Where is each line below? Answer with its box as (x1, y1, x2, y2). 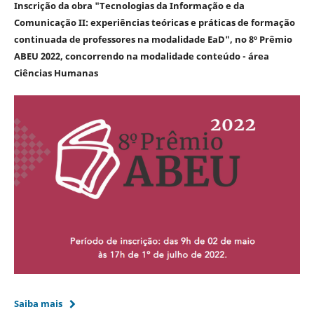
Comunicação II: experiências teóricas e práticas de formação (13, 16, 295, 29)
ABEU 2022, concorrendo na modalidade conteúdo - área (13, 50, 269, 63)
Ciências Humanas (13, 67, 98, 80)
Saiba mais (13, 297, 62, 310)
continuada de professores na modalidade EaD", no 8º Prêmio (13, 33, 292, 46)
